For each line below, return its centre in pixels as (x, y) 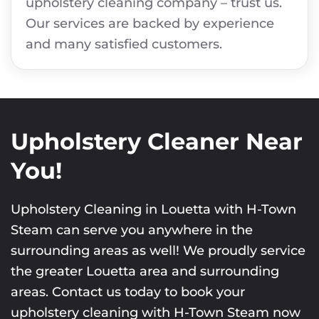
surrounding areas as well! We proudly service (158, 250)
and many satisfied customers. (124, 44)
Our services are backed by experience (150, 23)
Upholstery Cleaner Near (157, 141)
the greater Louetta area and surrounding (145, 271)
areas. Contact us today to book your (128, 292)
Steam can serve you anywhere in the (132, 230)
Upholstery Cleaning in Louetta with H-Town (153, 209)
